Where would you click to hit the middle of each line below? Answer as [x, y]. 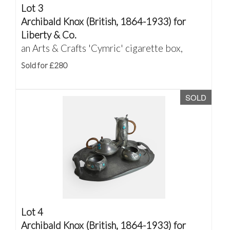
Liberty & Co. [49, 35]
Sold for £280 [44, 65]
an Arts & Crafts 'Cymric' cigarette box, [102, 48]
